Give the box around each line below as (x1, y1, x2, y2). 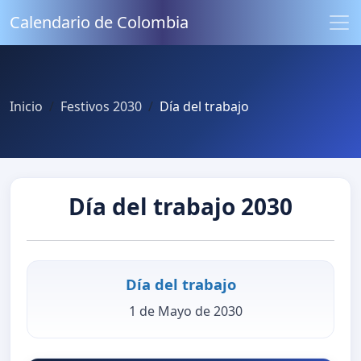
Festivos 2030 (60, 98, 142, 115)
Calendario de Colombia (10, 11, 189, 33)
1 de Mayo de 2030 (128, 301, 243, 320)
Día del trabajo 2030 (68, 191, 293, 222)
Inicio (10, 98, 43, 115)
